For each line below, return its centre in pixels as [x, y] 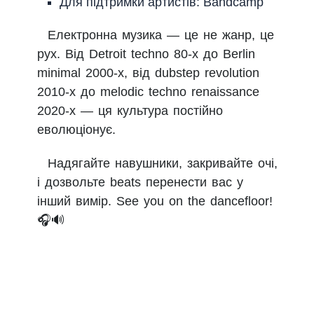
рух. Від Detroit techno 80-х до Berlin [146, 54]
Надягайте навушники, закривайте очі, [163, 164]
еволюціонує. [76, 130]
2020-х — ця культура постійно [130, 111]
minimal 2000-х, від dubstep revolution [148, 73]
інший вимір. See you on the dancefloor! [155, 202]
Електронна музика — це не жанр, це [161, 35]
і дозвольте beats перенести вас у [140, 183]
